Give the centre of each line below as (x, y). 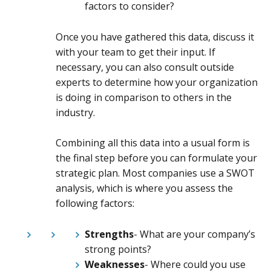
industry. (77, 112)
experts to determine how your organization (157, 82)
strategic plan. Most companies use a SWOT (155, 173)
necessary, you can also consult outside (145, 67)
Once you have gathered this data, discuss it (155, 37)
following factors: (95, 204)
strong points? (118, 249)
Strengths (109, 234)
